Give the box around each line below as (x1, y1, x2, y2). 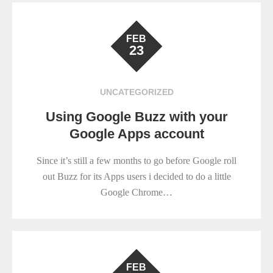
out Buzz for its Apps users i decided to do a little (42, 171, 231, 182)
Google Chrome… (101, 187, 172, 198)
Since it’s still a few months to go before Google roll (37, 155, 236, 166)
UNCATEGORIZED (99, 87, 174, 97)
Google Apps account (69, 126, 204, 142)
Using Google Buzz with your (45, 109, 228, 125)
